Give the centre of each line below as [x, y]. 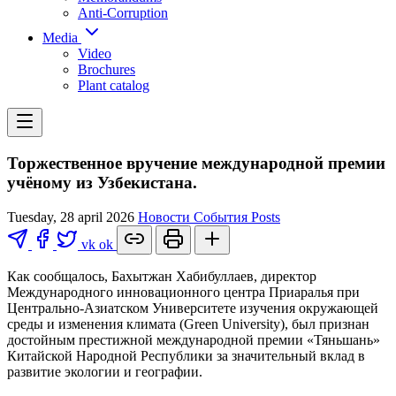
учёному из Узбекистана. [102, 182]
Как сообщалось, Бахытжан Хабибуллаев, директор [162, 276]
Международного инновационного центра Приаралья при [183, 292]
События [222, 217]
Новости [166, 217]
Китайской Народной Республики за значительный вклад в [186, 355]
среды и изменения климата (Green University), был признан [188, 324]
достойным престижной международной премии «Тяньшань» [194, 339]
